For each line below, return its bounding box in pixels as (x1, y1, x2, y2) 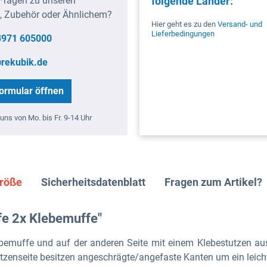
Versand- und (218, 19, 262, 29)
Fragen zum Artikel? (164, 175, 262, 188)
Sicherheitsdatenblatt (41, 175, 145, 188)
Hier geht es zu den (151, 19, 218, 29)
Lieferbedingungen (151, 29, 215, 38)
